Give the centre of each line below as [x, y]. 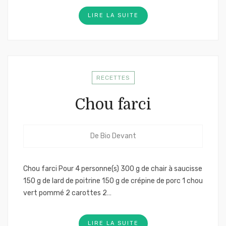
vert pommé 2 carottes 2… [67, 193]
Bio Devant [118, 136]
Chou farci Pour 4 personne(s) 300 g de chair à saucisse [113, 169]
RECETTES [113, 78]
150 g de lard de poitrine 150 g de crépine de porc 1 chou [113, 181]
